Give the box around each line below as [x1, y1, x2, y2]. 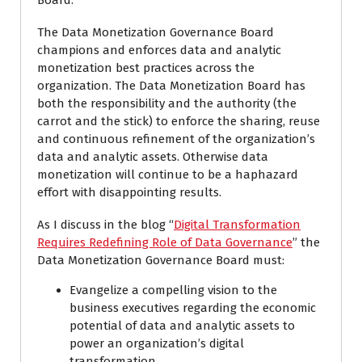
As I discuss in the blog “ [37, 217, 174, 232]
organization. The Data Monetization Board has [37, 78, 305, 93]
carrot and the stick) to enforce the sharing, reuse [37, 114, 320, 128]
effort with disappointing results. [37, 185, 221, 200]
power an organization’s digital [69, 336, 244, 351]
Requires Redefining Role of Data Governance [37, 235, 293, 250]
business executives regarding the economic [69, 301, 316, 315]
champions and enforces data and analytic [37, 43, 281, 57]
